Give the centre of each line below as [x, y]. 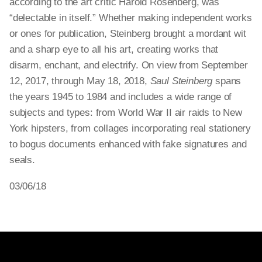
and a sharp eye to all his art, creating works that [114, 49]
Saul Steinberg [181, 81]
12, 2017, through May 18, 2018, [80, 81]
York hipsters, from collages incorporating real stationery [130, 128]
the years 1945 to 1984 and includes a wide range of [121, 97]
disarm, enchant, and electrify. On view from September [129, 65]
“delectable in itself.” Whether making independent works [131, 18]
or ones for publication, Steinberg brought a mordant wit [128, 34]
